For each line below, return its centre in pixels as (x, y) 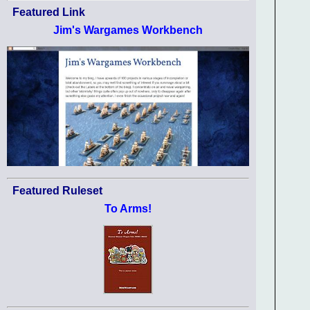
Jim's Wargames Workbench (128, 30)
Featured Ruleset (57, 190)
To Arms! (128, 208)
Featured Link (49, 12)
